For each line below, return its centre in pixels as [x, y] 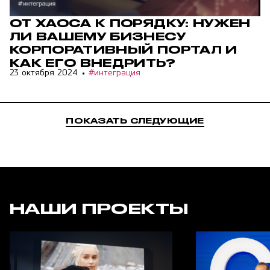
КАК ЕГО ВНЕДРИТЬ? [93, 63]
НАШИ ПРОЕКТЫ [99, 209]
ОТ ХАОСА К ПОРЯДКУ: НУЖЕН [130, 23]
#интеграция [115, 74]
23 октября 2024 [44, 74]
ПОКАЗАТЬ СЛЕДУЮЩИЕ [135, 121]
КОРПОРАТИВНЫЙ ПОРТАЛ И [124, 49]
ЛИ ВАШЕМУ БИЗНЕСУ [98, 36]
